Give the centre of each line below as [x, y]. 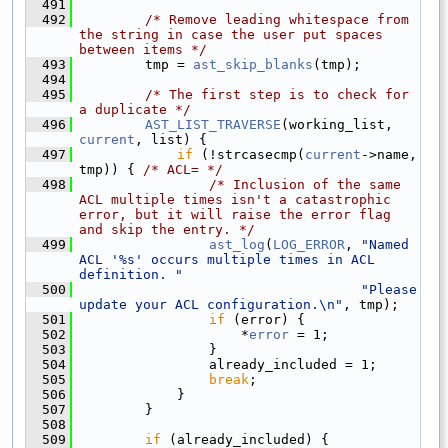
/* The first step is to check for [277, 94]
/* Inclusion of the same [305, 184]
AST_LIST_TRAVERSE [213, 124]
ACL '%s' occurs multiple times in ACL [227, 259]
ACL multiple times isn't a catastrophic [235, 199]
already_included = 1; [229, 364]
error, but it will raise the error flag [235, 214]
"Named [385, 244]
